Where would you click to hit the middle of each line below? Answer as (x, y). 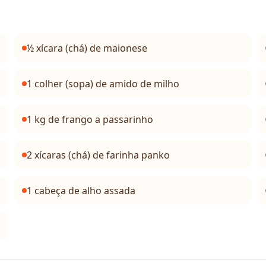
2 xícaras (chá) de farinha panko (99, 155)
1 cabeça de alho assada (81, 191)
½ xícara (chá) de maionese (87, 48)
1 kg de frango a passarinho (90, 119)
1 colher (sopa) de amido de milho (103, 84)
